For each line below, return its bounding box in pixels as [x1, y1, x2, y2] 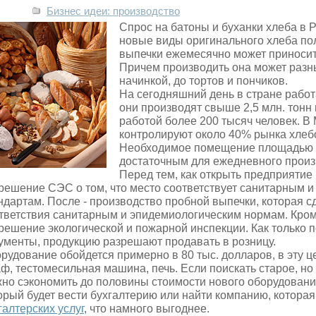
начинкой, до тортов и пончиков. [119, 75, 288, 87]
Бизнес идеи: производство [47, 6, 180, 17]
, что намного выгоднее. [84, 303, 209, 315]
